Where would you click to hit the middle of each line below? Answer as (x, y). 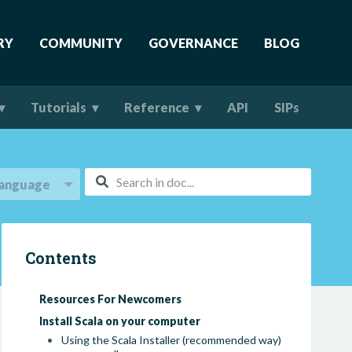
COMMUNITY (81, 43)
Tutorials (59, 107)
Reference (157, 107)
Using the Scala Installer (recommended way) (172, 340)
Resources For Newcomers (111, 299)
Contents (61, 258)
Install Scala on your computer (120, 321)
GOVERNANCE (193, 43)
